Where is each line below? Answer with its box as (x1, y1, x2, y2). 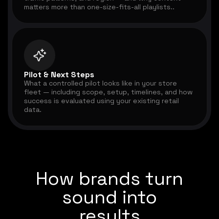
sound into (62, 185, 157, 209)
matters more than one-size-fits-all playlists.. (24, 2, 175, 12)
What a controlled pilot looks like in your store (24, 79, 177, 88)
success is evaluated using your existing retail (24, 96, 179, 106)
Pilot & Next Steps (24, 69, 94, 80)
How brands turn (36, 167, 183, 191)
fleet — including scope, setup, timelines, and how (24, 88, 193, 97)
